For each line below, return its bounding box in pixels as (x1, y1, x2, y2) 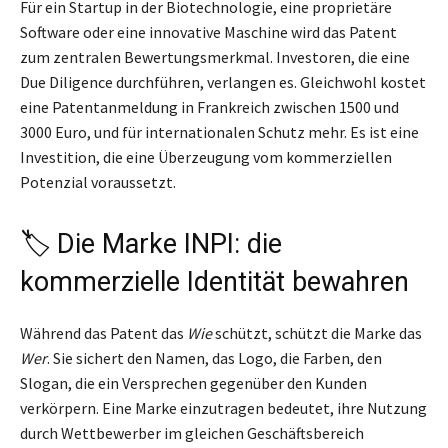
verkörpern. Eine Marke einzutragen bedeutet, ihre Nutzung (20, 397, 427, 418)
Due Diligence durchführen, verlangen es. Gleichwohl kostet (20, 71, 426, 92)
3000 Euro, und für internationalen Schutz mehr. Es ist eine (20, 121, 419, 142)
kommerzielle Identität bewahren (20, 265, 409, 298)
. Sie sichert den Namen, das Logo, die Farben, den (47, 347, 382, 368)
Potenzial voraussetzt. (20, 171, 176, 192)
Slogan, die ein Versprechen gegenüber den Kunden (20, 372, 367, 393)
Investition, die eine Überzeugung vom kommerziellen (20, 146, 392, 167)
